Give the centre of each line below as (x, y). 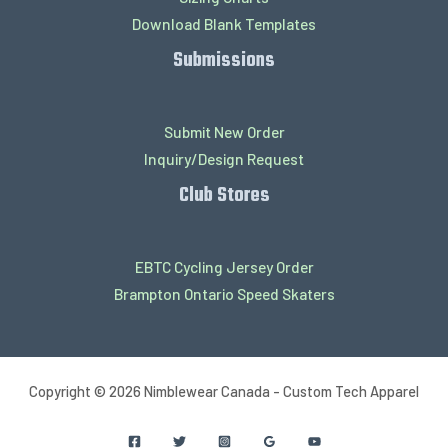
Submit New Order (224, 132)
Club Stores (224, 196)
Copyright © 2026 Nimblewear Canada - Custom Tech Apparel (224, 390)
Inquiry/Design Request (224, 159)
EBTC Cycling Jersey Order (224, 267)
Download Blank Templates (224, 23)
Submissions (224, 60)
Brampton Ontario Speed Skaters (224, 294)
